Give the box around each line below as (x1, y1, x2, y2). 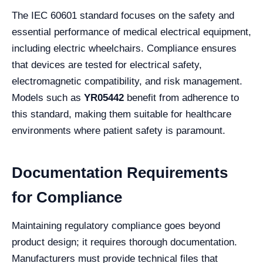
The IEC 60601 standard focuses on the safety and (12, 9, 234, 21)
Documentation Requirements (12, 163, 228, 181)
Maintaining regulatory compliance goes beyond (12, 220, 220, 231)
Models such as (12, 92, 84, 103)
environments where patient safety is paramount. (12, 124, 225, 136)
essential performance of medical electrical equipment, (12, 26, 251, 38)
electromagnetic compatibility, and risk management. (12, 75, 242, 87)
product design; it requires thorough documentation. (12, 236, 237, 248)
